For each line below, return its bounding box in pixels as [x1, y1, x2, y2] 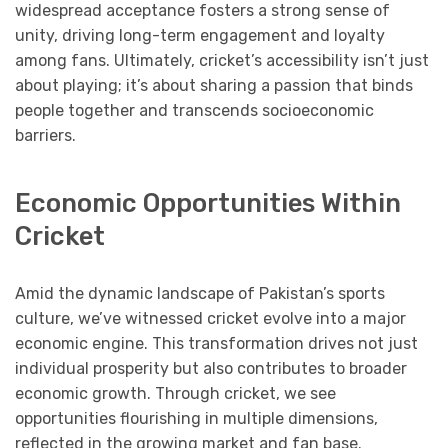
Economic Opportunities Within [15, 187, 401, 218]
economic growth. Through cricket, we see [15, 383, 336, 403]
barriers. [15, 126, 76, 146]
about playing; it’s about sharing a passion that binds [15, 76, 413, 96]
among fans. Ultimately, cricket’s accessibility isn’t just [15, 51, 429, 71]
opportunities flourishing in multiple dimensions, [15, 408, 378, 428]
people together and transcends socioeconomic [15, 101, 374, 121]
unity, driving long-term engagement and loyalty [15, 26, 385, 46]
